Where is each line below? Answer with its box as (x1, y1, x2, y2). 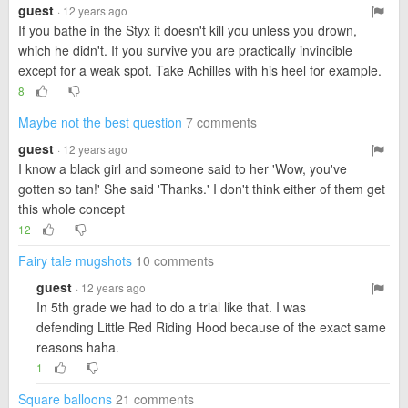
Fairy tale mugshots (18, 251, 132, 270)
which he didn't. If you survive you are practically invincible (18, 41, 352, 59)
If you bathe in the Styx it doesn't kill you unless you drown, (18, 21, 357, 39)
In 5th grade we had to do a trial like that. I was (36, 298, 306, 316)
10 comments (136, 251, 214, 270)
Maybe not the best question (18, 113, 182, 131)
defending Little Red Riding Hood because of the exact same (36, 318, 386, 336)
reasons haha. (36, 338, 119, 356)
